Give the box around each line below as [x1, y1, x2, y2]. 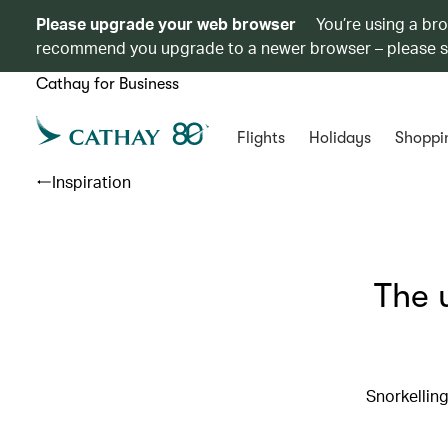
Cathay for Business [36, 75, 179, 93]
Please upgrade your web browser [36, 13, 296, 34]
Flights [236, 129, 285, 147]
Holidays [308, 129, 371, 147]
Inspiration [52, 171, 131, 192]
